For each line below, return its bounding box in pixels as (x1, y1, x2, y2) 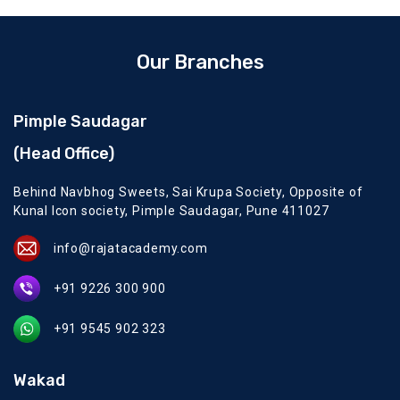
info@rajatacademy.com (53, 240, 208, 255)
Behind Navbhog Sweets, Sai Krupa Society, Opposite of (13, 185, 363, 199)
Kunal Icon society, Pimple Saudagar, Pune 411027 (13, 204, 329, 218)
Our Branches (136, 50, 264, 74)
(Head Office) (13, 144, 114, 163)
